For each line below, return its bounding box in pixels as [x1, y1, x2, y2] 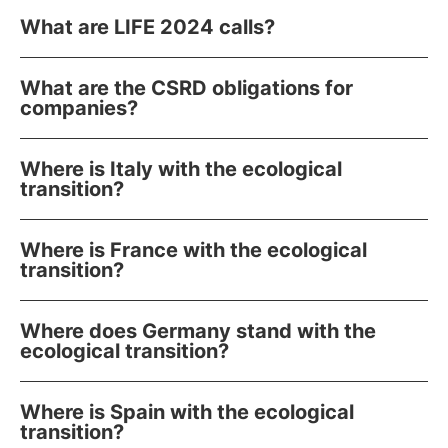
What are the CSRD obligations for [20, 76, 353, 100]
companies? [20, 96, 138, 120]
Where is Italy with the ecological [20, 157, 342, 181]
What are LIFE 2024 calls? [20, 15, 275, 39]
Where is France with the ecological [20, 238, 367, 262]
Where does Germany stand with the [20, 319, 376, 343]
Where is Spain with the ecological [20, 400, 354, 424]
